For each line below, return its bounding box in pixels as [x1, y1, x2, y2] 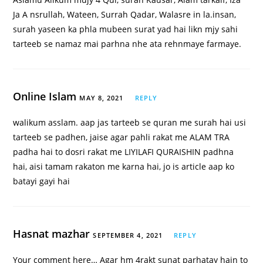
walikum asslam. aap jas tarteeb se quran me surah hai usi [13, 117, 247, 129]
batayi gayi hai [13, 176, 70, 187]
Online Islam [13, 89, 80, 104]
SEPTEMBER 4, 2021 [93, 231, 163, 240]
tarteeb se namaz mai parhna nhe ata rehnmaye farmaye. [13, 38, 242, 50]
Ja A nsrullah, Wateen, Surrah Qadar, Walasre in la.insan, [13, 9, 237, 21]
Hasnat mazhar [13, 227, 93, 241]
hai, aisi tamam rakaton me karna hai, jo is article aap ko [13, 161, 235, 173]
